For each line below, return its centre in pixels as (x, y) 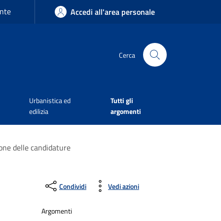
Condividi (73, 186)
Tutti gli (122, 100)
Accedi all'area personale (113, 12)
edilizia (39, 111)
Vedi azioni (123, 186)
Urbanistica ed (50, 100)
